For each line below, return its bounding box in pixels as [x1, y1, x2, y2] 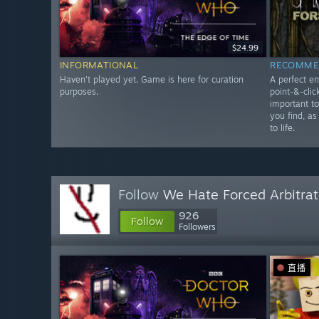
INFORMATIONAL [60, 59, 139, 71]
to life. [270, 122, 296, 134]
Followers [179, 221, 216, 232]
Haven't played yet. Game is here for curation [60, 74, 244, 85]
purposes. [60, 86, 98, 98]
